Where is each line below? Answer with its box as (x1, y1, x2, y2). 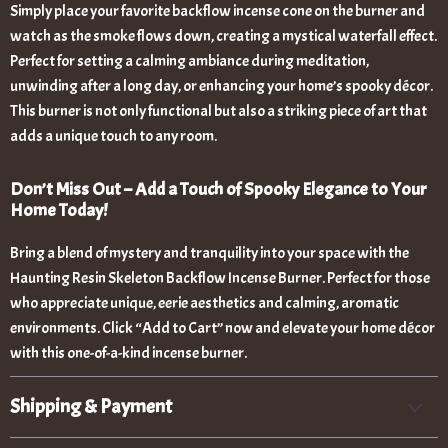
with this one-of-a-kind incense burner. (10, 343, 247, 363)
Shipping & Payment (10, 394, 172, 419)
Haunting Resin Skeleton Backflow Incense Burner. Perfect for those (10, 268, 430, 288)
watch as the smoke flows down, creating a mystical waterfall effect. (10, 26, 437, 46)
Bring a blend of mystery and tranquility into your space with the (10, 243, 409, 263)
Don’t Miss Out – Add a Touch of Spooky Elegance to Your (10, 178, 427, 201)
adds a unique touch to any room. (10, 126, 217, 146)
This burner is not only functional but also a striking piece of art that (10, 101, 427, 121)
